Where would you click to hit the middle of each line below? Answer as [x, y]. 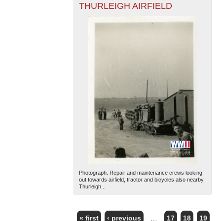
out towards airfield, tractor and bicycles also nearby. [142, 180]
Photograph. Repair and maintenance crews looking [140, 173]
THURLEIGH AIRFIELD [125, 6]
